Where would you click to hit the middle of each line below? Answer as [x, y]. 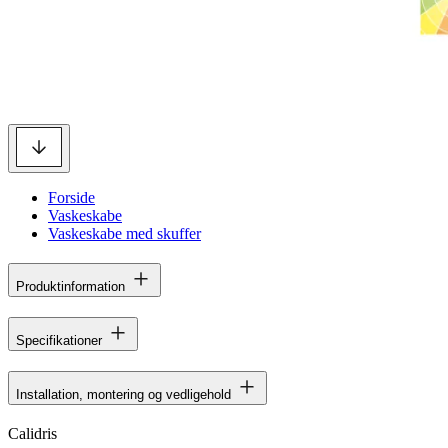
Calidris [32, 433]
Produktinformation [70, 286]
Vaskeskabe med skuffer [124, 233]
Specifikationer [59, 340]
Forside [71, 197]
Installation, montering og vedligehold [123, 394]
